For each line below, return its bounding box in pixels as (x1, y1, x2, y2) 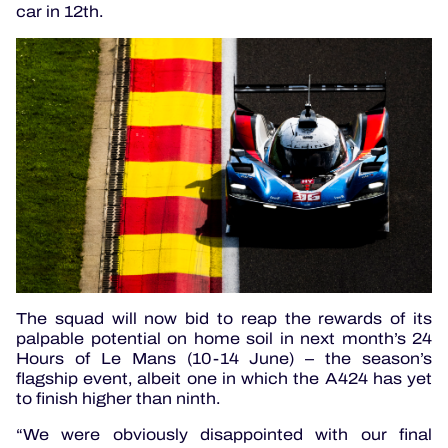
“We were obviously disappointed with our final (16, 422, 432, 446)
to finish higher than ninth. (16, 386, 220, 410)
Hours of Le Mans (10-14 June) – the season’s (16, 346, 432, 370)
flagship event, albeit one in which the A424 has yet (16, 366, 432, 390)
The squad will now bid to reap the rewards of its (16, 306, 432, 330)
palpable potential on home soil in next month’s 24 (16, 326, 432, 350)
